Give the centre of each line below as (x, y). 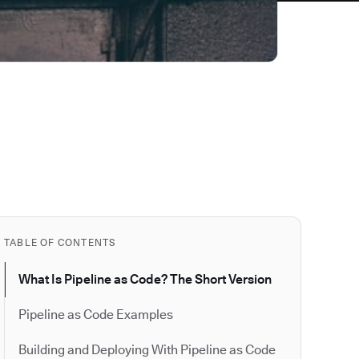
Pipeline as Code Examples (96, 314)
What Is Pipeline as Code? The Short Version (145, 279)
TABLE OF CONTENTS (60, 242)
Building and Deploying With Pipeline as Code (147, 349)
